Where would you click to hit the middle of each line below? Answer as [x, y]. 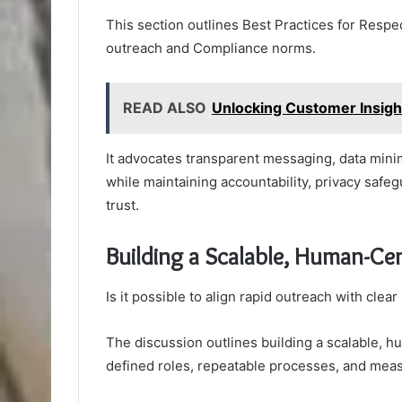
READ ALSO [165, 108]
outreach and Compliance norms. [211, 48]
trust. [122, 205]
